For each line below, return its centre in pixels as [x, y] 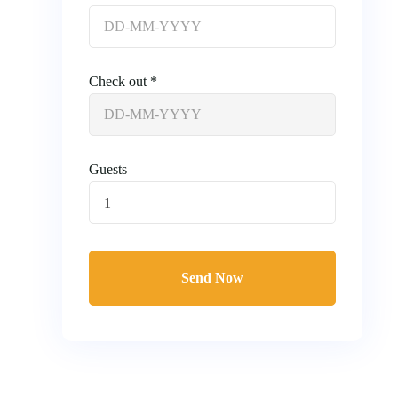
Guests [107, 169]
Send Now [212, 277]
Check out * [123, 81]
